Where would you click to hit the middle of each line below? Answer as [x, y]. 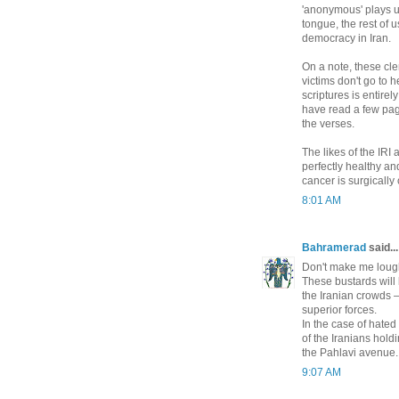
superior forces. [339, 309]
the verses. [328, 123]
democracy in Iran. [346, 38]
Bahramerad [334, 247]
